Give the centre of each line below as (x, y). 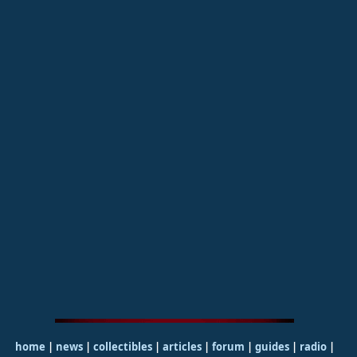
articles (183, 346)
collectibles (122, 346)
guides (272, 346)
